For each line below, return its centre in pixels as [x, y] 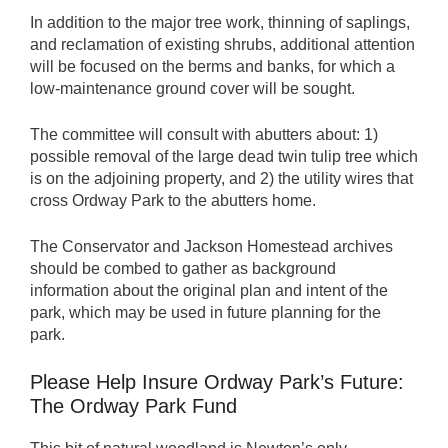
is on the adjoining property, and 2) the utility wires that [221, 178]
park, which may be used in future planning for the [205, 312]
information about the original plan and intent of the [209, 290]
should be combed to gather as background [183, 268]
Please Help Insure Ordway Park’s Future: [220, 382]
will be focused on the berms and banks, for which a [212, 66]
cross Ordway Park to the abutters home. [173, 200]
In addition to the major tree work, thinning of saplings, [220, 22]
